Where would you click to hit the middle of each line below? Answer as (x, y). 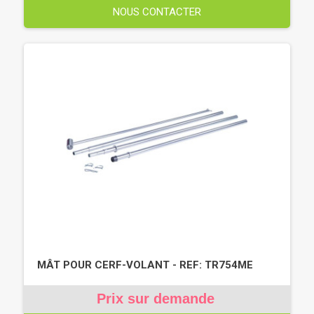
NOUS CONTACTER (157, 12)
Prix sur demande (155, 298)
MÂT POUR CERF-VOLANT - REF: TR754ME (145, 265)
